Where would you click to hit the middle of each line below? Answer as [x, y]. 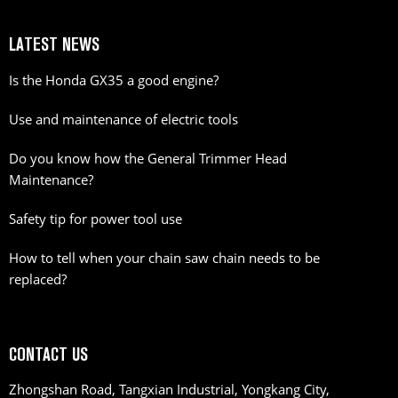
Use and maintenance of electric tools [123, 119]
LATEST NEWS [54, 44]
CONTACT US [48, 354]
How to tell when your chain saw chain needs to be [164, 257]
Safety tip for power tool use [96, 218]
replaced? [38, 279]
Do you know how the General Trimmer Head [148, 158]
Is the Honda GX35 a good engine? [114, 80]
